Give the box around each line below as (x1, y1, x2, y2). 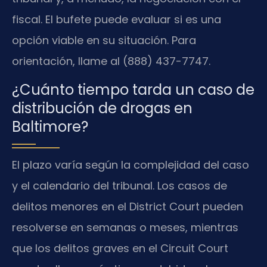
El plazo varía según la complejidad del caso (12, 157, 249, 172)
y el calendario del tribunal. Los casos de (12, 178, 227, 193)
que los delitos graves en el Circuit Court (12, 240, 228, 256)
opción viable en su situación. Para (12, 33, 196, 48)
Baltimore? (12, 116, 88, 136)
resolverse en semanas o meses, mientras (12, 219, 238, 235)
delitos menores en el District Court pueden (12, 198, 243, 214)
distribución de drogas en (12, 98, 193, 118)
